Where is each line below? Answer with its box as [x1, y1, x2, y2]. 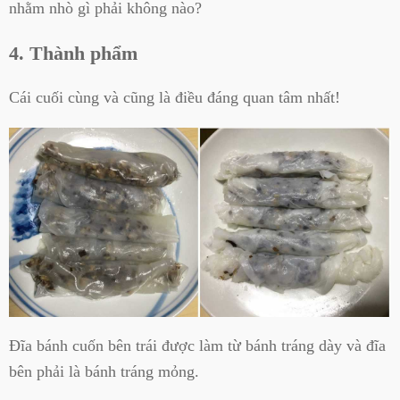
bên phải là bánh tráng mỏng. [9, 362, 199, 381]
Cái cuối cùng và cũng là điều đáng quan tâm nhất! [9, 88, 340, 107]
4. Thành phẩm [9, 42, 137, 65]
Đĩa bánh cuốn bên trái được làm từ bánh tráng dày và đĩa [9, 337, 386, 355]
